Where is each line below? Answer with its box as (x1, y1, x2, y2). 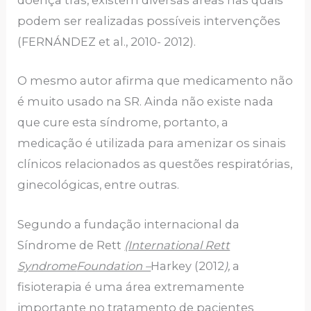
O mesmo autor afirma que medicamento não (17, 74, 294, 88)
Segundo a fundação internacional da (17, 217, 240, 231)
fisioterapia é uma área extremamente (17, 279, 245, 294)
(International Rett (124, 237, 230, 252)
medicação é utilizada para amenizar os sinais (17, 136, 287, 151)
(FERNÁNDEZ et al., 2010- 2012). (17, 35, 196, 49)
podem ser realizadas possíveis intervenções (17, 14, 281, 28)
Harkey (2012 (151, 258, 225, 273)
